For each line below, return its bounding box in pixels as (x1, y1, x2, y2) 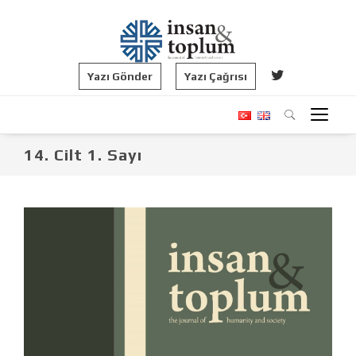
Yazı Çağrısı (184, 69, 247, 83)
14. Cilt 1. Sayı (24, 145, 142, 164)
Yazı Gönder (87, 69, 153, 83)
